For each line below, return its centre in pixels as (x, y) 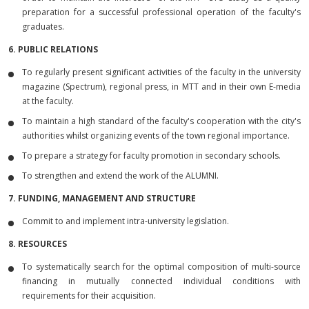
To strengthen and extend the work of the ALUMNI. (120, 176)
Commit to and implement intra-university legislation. (126, 221)
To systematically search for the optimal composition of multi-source (161, 267)
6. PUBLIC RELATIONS (53, 49)
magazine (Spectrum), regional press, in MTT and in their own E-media (161, 87)
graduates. (43, 27)
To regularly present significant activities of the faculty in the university (161, 72)
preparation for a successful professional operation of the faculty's (161, 12)
